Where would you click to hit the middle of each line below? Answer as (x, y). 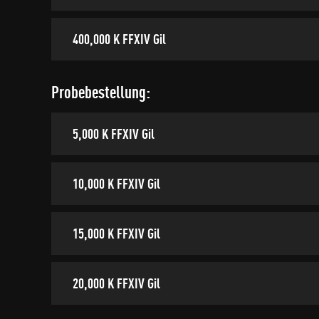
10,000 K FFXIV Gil (116, 183)
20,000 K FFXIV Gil (116, 283)
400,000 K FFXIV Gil (119, 39)
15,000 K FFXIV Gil (116, 233)
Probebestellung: (101, 92)
